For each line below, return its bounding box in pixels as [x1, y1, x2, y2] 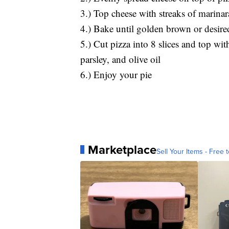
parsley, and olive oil [80, 52, 161, 65]
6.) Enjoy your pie [80, 67, 152, 81]
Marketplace [88, 140, 156, 159]
